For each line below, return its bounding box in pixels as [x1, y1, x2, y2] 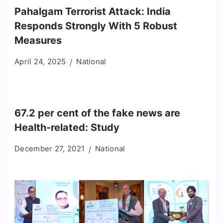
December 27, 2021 [14, 144, 85, 154]
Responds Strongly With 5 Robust [14, 20, 177, 32]
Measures [14, 34, 62, 47]
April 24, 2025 [14, 57, 66, 67]
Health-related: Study [14, 121, 119, 134]
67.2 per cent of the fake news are [14, 107, 180, 119]
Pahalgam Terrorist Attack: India [14, 5, 171, 18]
